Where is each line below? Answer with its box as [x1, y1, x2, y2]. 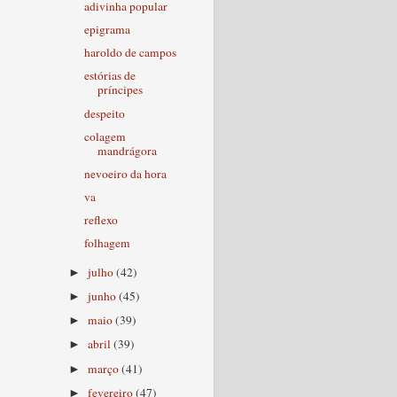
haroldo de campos [83, 44, 176, 61]
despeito [83, 105, 125, 121]
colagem [83, 128, 126, 144]
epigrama [83, 21, 130, 38]
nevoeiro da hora [83, 165, 167, 182]
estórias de [83, 67, 136, 84]
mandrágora [97, 142, 157, 159]
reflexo [83, 212, 118, 228]
